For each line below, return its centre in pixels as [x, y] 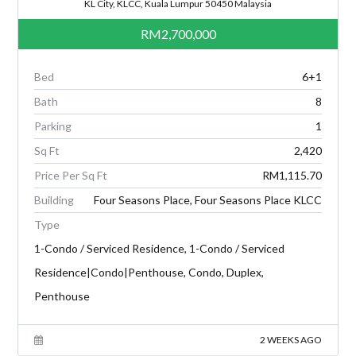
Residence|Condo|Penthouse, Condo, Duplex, [149, 273]
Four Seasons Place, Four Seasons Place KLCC [207, 200]
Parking [53, 126]
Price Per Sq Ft [71, 176]
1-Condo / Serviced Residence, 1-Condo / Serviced [160, 249]
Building [54, 200]
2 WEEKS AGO [290, 340]
